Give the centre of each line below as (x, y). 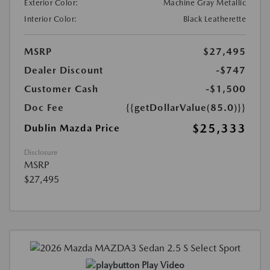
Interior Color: (51, 19)
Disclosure (41, 153)
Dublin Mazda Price (72, 128)
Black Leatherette (214, 19)
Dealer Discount (64, 71)
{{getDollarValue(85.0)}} (186, 108)
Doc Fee (44, 108)
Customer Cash (61, 89)
